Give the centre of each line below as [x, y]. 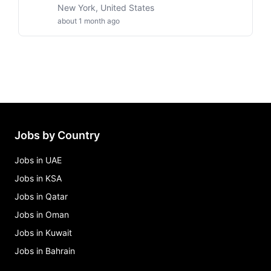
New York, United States [106, 8]
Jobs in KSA [38, 178]
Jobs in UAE [38, 160]
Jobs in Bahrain [45, 251]
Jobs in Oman [42, 214]
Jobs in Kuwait [43, 233]
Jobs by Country [57, 135]
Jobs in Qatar [41, 196]
